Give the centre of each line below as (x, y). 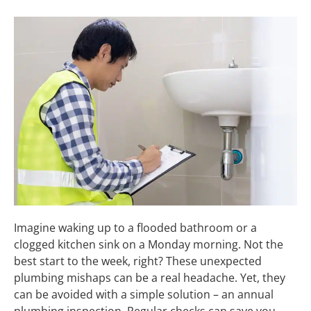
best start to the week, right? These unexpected (138, 261)
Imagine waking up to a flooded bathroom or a (135, 228)
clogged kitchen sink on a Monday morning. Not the (149, 245)
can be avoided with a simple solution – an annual (144, 295)
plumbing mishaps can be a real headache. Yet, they (150, 278)
